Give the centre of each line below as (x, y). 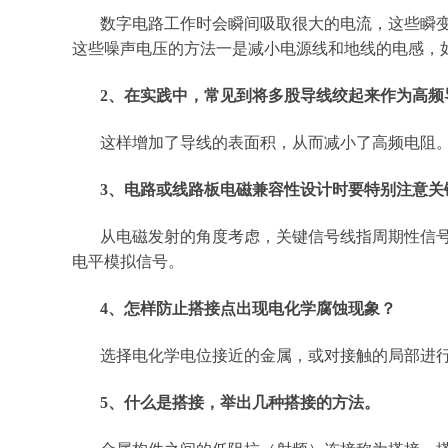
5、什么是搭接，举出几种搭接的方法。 (240, 402)
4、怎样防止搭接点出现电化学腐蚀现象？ (248, 308)
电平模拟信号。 (128, 261)
